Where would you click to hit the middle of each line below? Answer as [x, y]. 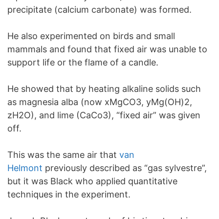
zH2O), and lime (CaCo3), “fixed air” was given [104, 115]
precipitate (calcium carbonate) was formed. [99, 10]
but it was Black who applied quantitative [92, 181]
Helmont [25, 168]
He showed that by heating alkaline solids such [104, 89]
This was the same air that [63, 155]
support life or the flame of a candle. [83, 62]
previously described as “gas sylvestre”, [125, 168]
